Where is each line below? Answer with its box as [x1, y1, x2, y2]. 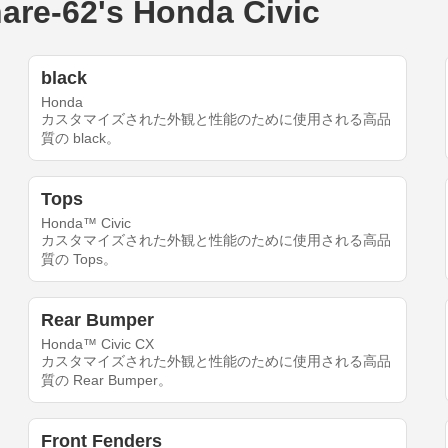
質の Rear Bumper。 [41, 372, 173, 389]
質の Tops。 [41, 251, 118, 268]
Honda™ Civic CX [41, 336, 155, 353]
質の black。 [41, 130, 121, 147]
